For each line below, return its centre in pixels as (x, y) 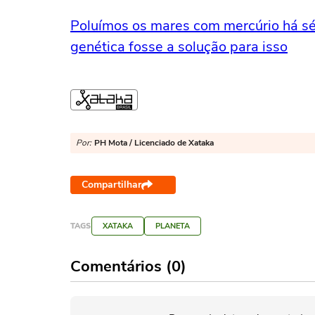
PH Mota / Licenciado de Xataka (154, 143)
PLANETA (173, 226)
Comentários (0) (128, 266)
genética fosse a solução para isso (179, 47)
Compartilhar (111, 185)
